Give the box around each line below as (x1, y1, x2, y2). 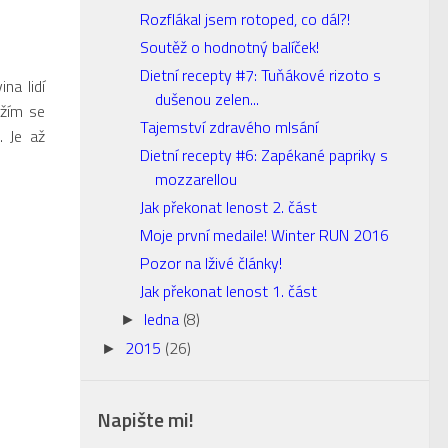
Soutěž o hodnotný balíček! (140, 35, 320, 59)
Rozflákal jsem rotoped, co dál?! (140, 7, 351, 31)
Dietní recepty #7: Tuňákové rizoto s (140, 63, 382, 87)
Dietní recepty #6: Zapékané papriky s (140, 143, 389, 167)
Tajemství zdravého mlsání (140, 115, 319, 139)
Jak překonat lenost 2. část (140, 195, 318, 219)
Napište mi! (96, 404, 194, 435)
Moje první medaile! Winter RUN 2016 (140, 223, 390, 247)
